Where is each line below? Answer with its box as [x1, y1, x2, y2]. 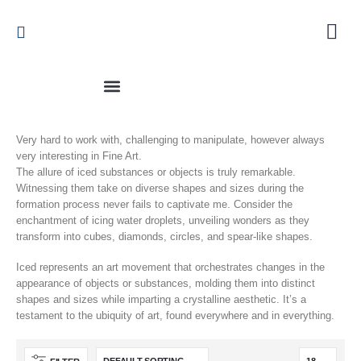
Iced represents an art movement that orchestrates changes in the [16, 261, 325, 274]
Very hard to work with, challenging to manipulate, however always [16, 133, 325, 146]
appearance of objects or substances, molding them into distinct [16, 277, 315, 290]
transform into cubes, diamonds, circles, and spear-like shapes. [16, 230, 313, 243]
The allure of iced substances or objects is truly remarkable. [16, 165, 296, 178]
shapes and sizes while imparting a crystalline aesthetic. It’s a [16, 293, 306, 306]
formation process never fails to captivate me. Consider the [16, 197, 293, 210]
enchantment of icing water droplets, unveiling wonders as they [16, 214, 309, 226]
